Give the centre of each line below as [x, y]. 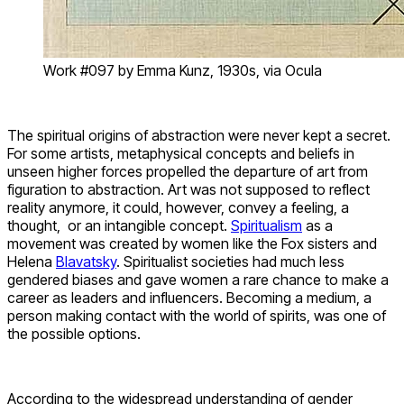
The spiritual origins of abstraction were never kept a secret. [199, 135]
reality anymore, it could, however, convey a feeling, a [178, 207]
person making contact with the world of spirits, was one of [197, 315]
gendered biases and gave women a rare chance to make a [198, 279]
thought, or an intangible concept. [119, 225]
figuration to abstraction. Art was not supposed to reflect [188, 189]
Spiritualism [266, 225]
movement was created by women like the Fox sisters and [192, 243]
